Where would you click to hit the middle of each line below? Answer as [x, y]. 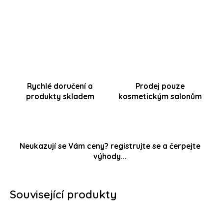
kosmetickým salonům [160, 96]
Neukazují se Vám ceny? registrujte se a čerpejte [110, 146]
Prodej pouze [160, 86]
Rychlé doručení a [60, 86]
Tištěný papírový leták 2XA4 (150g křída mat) [94, 17]
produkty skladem [60, 96]
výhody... [110, 156]
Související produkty [63, 194]
